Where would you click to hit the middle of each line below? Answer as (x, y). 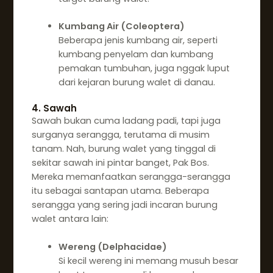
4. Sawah (54, 108)
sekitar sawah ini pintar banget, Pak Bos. (120, 162)
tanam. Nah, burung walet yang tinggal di (123, 148)
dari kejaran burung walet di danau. (136, 83)
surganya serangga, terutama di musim (120, 134)
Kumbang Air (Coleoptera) (121, 27)
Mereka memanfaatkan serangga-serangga (131, 176)
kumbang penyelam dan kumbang (136, 55)
